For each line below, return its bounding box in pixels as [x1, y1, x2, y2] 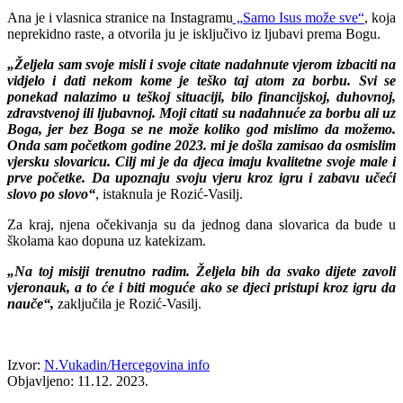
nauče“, [7, 295, 54, 311]
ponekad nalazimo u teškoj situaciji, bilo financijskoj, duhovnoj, [7, 88, 396, 104]
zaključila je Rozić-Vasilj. [54, 295, 201, 311]
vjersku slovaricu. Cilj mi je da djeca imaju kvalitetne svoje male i [7, 153, 396, 169]
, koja [363, 9, 397, 25]
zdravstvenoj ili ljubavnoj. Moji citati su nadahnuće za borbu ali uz [7, 104, 396, 121]
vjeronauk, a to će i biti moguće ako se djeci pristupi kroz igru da [7, 279, 396, 295]
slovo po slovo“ [7, 185, 95, 201]
